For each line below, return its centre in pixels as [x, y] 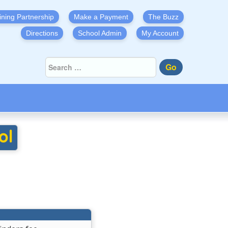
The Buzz [163, 17]
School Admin [100, 33]
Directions [42, 33]
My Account [160, 33]
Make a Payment [101, 17]
